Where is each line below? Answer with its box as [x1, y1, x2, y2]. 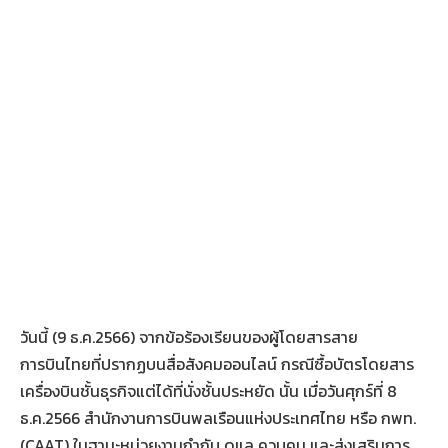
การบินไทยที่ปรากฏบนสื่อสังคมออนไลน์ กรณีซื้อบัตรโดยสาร [20, 351, 414, 376]
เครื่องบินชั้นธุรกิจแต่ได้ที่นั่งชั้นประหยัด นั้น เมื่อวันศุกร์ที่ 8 [20, 378, 397, 403]
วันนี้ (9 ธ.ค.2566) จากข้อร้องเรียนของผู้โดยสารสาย [20, 324, 358, 349]
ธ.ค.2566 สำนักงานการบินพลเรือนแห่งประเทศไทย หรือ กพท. [20, 405, 416, 430]
